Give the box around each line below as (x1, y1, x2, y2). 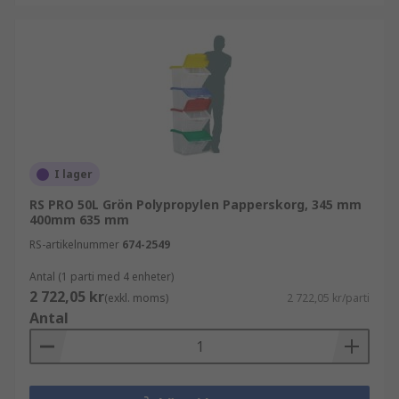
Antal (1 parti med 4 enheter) (29, 269, 174, 284)
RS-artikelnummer (29, 237, 119, 252)
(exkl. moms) (104, 290, 168, 305)
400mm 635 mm (29, 211, 129, 228)
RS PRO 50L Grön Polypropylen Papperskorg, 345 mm (29, 196, 362, 213)
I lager (54, 167, 93, 182)
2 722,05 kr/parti (287, 290, 370, 305)
